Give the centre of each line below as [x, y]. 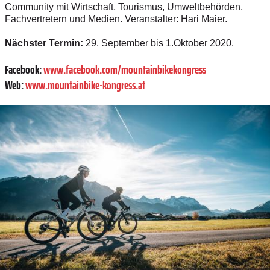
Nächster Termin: [44, 43]
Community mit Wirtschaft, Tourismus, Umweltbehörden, [124, 7]
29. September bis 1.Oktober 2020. [159, 43]
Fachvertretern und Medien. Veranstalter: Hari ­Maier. [116, 19]
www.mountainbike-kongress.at [85, 85]
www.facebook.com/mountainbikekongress [125, 69]
